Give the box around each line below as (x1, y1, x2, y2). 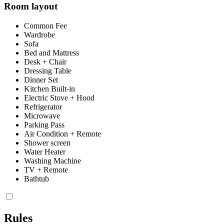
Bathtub (24, 174, 49, 183)
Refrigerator (24, 102, 62, 111)
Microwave (24, 111, 60, 120)
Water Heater (24, 147, 65, 156)
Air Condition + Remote (24, 129, 101, 138)
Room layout (4, 1, 57, 12)
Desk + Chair (24, 57, 66, 66)
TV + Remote (24, 165, 68, 174)
